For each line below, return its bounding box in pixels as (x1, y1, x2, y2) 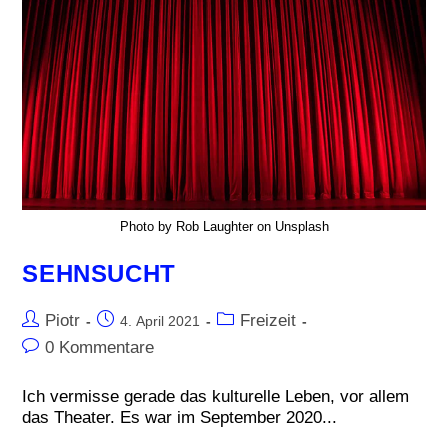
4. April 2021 (120, 313, 201, 330)
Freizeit (240, 311, 297, 330)
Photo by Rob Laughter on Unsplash (119, 219, 329, 235)
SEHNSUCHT (22, 260, 176, 288)
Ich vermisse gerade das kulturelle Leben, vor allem (22, 387, 410, 406)
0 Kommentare (45, 338, 155, 357)
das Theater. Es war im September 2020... (22, 408, 338, 427)
